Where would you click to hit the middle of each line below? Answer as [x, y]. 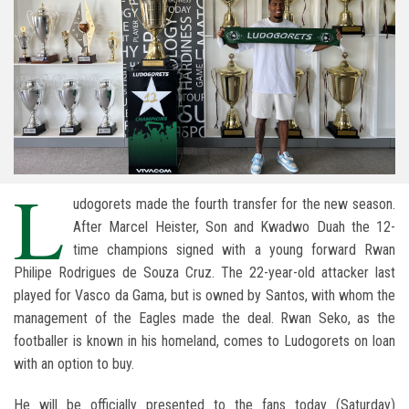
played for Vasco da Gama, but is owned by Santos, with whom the [204, 296]
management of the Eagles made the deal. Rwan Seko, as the [204, 319]
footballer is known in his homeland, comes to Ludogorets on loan [204, 341]
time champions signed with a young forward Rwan [234, 250]
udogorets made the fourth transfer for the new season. [234, 204]
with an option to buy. [74, 364]
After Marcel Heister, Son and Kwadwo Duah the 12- [234, 227]
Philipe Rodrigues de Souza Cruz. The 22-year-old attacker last [204, 273]
